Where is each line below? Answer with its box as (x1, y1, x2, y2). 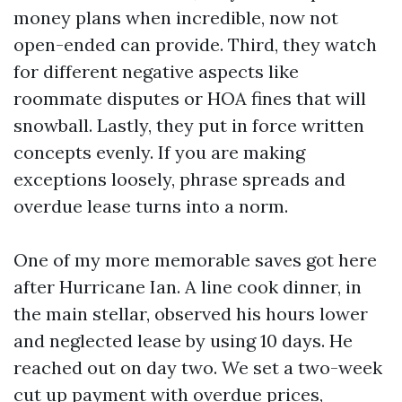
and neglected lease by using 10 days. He (13, 329, 353, 352)
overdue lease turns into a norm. (13, 195, 288, 217)
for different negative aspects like (13, 60, 299, 83)
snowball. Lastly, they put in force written (13, 114, 364, 136)
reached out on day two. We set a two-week (13, 356, 382, 379)
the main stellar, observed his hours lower (13, 302, 368, 325)
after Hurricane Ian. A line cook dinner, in (13, 275, 362, 298)
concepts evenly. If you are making (13, 141, 305, 163)
